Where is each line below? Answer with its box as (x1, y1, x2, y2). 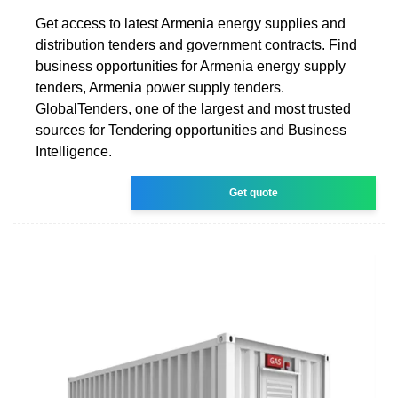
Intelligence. (36, 143, 112, 159)
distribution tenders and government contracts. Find (36, 36, 357, 52)
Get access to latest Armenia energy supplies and (36, 15, 346, 31)
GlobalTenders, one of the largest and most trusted (36, 100, 351, 116)
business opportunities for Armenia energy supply (36, 58, 346, 74)
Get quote (229, 186, 279, 199)
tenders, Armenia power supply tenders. (36, 79, 284, 95)
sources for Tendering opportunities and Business (36, 122, 346, 138)
